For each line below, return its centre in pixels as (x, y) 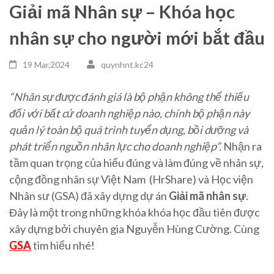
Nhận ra (242, 146)
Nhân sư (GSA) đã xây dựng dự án (89, 195)
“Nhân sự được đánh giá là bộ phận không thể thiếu (129, 96)
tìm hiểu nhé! (63, 245)
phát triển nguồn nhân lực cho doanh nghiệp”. (115, 146)
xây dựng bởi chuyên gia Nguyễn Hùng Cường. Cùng (134, 228)
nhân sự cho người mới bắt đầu (137, 37)
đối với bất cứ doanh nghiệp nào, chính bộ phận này (129, 113)
